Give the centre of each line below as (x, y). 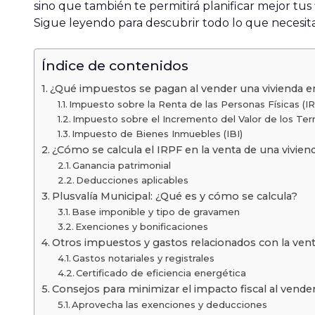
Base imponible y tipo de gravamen (156, 212)
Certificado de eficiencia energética (161, 273)
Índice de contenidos (115, 65)
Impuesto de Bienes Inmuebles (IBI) (157, 134)
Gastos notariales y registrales (144, 258)
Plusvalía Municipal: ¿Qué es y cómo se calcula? (174, 196)
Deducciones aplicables (133, 180)
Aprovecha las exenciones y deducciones (170, 304)
